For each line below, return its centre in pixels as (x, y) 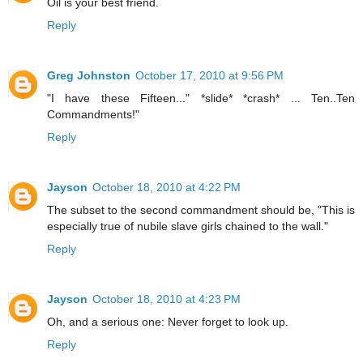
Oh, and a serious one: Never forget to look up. (168, 321)
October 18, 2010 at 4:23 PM (167, 299)
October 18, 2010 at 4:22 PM (167, 187)
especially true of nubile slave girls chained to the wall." (188, 226)
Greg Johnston (89, 75)
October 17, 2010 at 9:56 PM (209, 75)
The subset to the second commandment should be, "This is (201, 209)
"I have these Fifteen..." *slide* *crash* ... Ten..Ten (201, 98)
